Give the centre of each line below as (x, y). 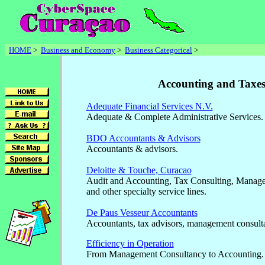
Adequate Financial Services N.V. (149, 106)
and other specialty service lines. (146, 192)
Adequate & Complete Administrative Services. (174, 117)
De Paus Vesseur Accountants (142, 213)
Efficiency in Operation (130, 244)
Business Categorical (159, 50)
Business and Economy (78, 50)
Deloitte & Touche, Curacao (139, 170)
